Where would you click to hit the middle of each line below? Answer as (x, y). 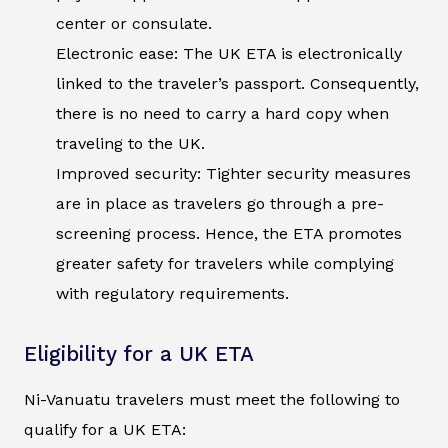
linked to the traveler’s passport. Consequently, (237, 84)
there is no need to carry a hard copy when (222, 114)
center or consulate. (134, 24)
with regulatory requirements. (175, 294)
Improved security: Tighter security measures (233, 174)
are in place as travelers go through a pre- (220, 204)
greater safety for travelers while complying (225, 264)
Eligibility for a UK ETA (139, 354)
